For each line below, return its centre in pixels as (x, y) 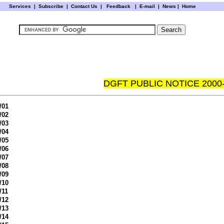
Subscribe (51, 6)
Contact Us (85, 6)
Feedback (118, 6)
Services (20, 6)
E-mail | (148, 6)
